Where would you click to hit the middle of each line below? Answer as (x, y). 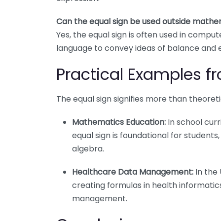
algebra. (88, 148)
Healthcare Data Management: (133, 172)
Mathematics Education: (119, 122)
